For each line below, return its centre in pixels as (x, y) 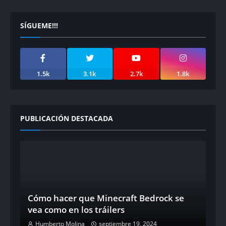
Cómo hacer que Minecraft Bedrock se (106, 198)
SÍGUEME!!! (39, 25)
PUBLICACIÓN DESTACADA (67, 118)
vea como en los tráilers (76, 210)
